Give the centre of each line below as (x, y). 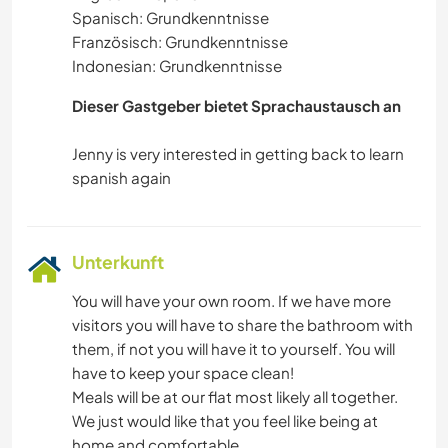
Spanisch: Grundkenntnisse (170, 17)
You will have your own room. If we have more (231, 300)
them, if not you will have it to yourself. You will (233, 348)
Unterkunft (118, 261)
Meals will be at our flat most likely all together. (235, 396)
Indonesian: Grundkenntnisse (177, 65)
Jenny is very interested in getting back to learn (238, 153)
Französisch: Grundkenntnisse (180, 41)
